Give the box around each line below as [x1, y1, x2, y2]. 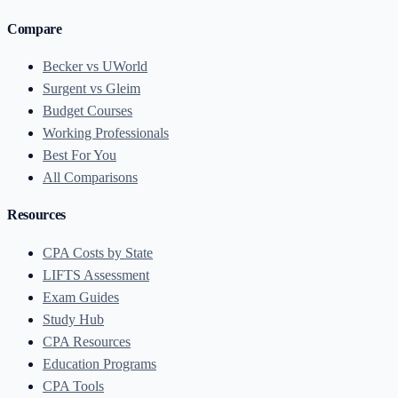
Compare [7, 20, 62, 36]
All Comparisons [43, 170, 138, 186]
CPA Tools [43, 378, 104, 394]
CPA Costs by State [43, 244, 153, 260]
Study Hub [43, 311, 104, 327]
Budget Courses [43, 103, 132, 119]
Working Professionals [43, 125, 169, 141]
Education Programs [43, 355, 156, 371]
